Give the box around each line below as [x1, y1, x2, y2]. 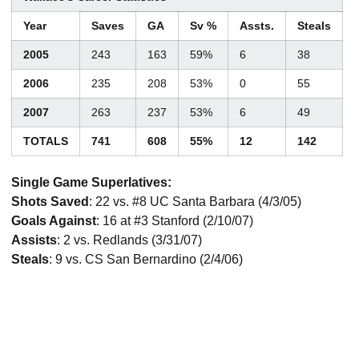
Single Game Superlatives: [11, 175, 171, 189]
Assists [11, 233, 57, 247]
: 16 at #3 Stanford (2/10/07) [96, 214, 253, 228]
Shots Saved [11, 195, 89, 208]
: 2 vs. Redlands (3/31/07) [57, 233, 202, 247]
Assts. [240, 19, 274, 32]
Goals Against [11, 214, 96, 228]
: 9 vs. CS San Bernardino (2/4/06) [49, 252, 243, 266]
